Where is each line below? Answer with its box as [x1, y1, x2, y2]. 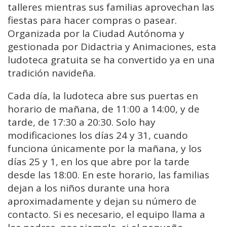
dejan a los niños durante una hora [8, 181, 170, 195]
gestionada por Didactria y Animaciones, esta [8, 40, 216, 53]
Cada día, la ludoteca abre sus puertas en [8, 89, 198, 102]
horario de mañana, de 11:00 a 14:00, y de [8, 102, 200, 116]
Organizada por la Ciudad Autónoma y [8, 26, 184, 40]
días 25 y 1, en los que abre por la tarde [8, 155, 190, 168]
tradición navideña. [8, 66, 96, 80]
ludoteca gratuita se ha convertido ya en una [8, 53, 215, 66]
